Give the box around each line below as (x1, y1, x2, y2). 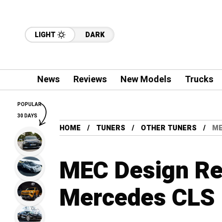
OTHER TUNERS (141, 123, 197, 133)
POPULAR (17, 101, 42, 108)
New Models (120, 73, 171, 86)
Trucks (184, 73, 214, 86)
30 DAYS (17, 112, 37, 119)
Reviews (73, 73, 107, 86)
